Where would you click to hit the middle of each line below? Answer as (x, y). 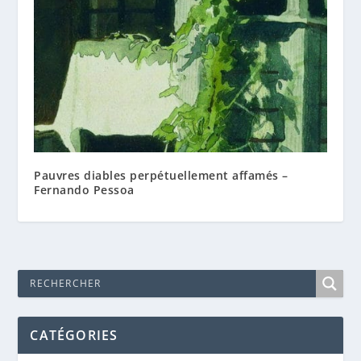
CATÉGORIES (74, 335)
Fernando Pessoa (84, 189)
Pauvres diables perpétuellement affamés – (161, 175)
